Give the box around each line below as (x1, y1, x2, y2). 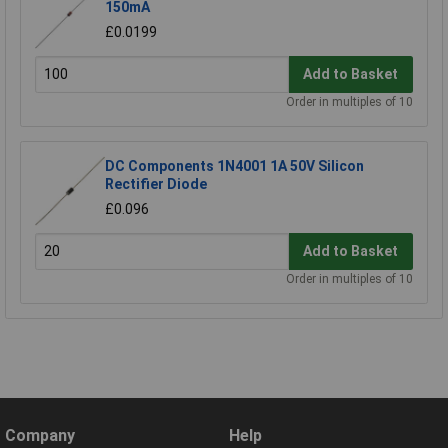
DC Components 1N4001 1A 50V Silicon (105, 157, 364, 174)
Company (5, 425, 75, 445)
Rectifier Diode (105, 175, 207, 192)
